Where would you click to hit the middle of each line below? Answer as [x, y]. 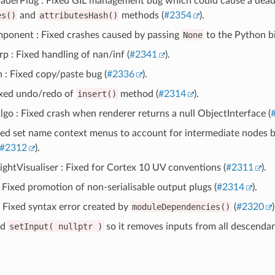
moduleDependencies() [181, 207]
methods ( [141, 15]
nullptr [75, 226]
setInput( [31, 226]
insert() [97, 94]
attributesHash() [78, 15]
